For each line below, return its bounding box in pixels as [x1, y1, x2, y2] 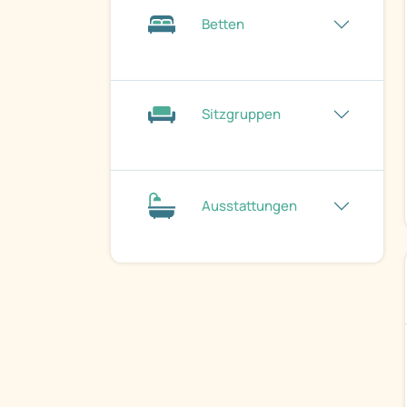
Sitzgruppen [202, 104, 281, 124]
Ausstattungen [202, 195, 297, 215]
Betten [202, 15, 244, 35]
